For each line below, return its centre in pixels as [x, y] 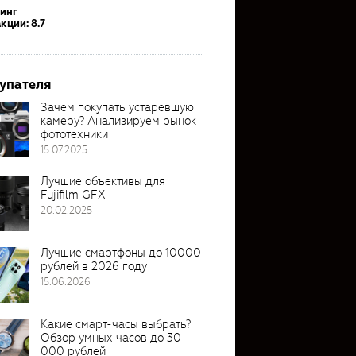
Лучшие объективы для [103, 181]
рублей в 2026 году [94, 266]
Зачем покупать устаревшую [117, 107]
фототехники [74, 134]
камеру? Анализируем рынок [118, 120]
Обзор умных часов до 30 [111, 337]
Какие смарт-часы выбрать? [116, 324]
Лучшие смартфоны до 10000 [121, 252]
